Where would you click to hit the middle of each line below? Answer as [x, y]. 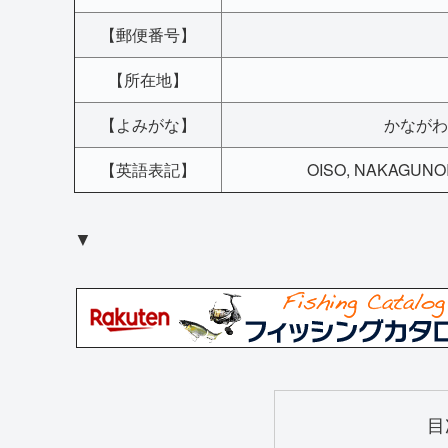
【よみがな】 [148, 124]
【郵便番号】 [148, 34]
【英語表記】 [148, 169]
